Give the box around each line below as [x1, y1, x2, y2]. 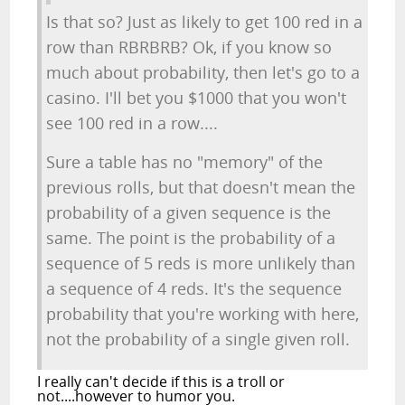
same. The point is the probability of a [46, 227, 336, 249]
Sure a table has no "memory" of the [46, 151, 324, 173]
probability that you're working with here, [46, 303, 360, 325]
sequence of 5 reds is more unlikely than [46, 252, 356, 274]
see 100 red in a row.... [46, 112, 219, 134]
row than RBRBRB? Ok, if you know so [46, 36, 333, 58]
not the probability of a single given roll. [46, 328, 351, 350]
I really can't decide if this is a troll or [37, 372, 286, 391]
